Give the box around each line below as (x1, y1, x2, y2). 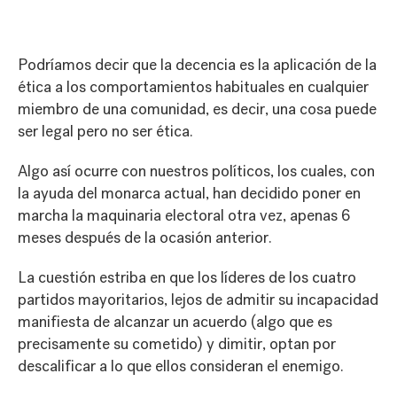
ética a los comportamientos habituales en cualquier (18, 76, 369, 97)
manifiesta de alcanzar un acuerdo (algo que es (18, 311, 332, 331)
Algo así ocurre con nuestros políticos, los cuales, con (18, 160, 375, 181)
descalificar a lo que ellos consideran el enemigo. (18, 355, 344, 376)
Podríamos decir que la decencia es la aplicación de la (18, 54, 377, 74)
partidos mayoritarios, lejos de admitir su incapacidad (18, 289, 378, 309)
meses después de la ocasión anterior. (18, 227, 272, 247)
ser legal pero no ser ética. (18, 121, 193, 141)
